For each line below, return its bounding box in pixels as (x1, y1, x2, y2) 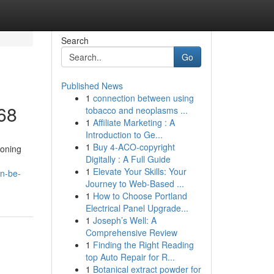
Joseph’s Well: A (92, 214, 157, 226)
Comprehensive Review (85, 226, 177, 239)
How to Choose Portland (92, 190, 187, 202)
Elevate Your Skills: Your (92, 165, 187, 177)
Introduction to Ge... (85, 128, 163, 141)
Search (61, 34, 89, 46)
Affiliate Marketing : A (92, 116, 175, 128)
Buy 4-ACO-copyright (92, 141, 175, 153)
